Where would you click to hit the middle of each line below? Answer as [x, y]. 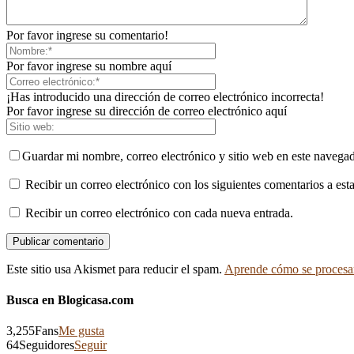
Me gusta [81, 331]
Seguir [90, 345]
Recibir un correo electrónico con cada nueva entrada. [159, 213]
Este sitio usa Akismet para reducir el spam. [115, 269]
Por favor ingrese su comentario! [87, 35]
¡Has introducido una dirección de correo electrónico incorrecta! [165, 96]
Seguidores [47, 345]
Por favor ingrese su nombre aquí [89, 66]
